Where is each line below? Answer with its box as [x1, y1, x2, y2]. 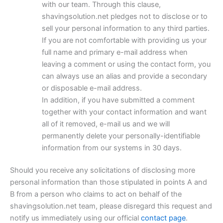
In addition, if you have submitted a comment [41, 95, 195, 105]
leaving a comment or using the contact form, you [41, 59, 211, 69]
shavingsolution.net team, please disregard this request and [10, 202, 212, 211]
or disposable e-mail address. [41, 83, 142, 93]
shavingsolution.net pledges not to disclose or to [41, 11, 208, 21]
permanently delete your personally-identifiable [41, 131, 200, 140]
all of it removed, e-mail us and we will [41, 119, 170, 128]
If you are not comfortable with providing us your [41, 35, 207, 45]
